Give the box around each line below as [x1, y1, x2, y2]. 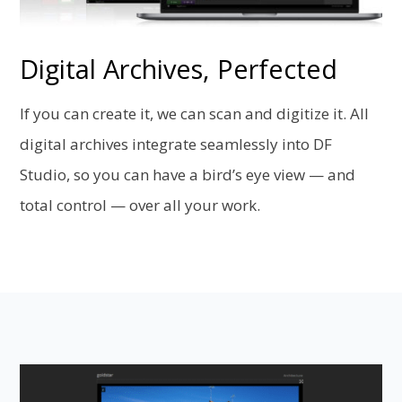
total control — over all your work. [20, 195, 261, 216]
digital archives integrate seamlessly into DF [20, 134, 333, 155]
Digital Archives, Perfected [20, 51, 338, 87]
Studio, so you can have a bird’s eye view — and [20, 164, 356, 186]
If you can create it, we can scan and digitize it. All [20, 103, 370, 125]
